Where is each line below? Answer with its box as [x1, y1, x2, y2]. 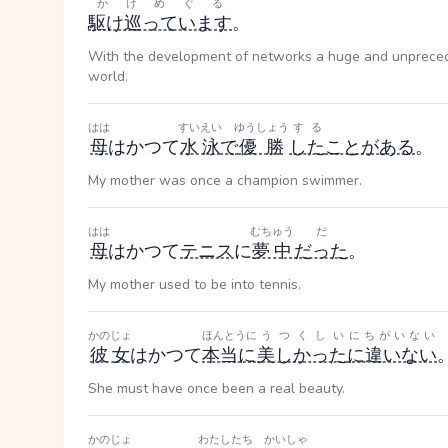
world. [88, 67, 128, 86]
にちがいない [349, 328, 435, 343]
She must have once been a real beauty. [88, 379, 345, 398]
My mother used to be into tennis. [88, 275, 301, 294]
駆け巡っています [88, 11, 232, 35]
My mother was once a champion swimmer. [88, 171, 362, 190]
